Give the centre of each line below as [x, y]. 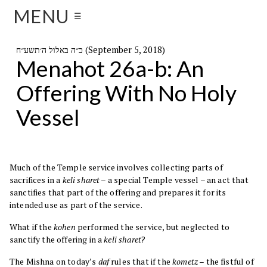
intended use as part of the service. [76, 205]
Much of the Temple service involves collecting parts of [116, 167]
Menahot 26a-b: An [110, 68]
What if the [32, 227]
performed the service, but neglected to [153, 227]
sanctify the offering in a [57, 240]
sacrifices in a [36, 180]
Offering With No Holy [126, 93]
